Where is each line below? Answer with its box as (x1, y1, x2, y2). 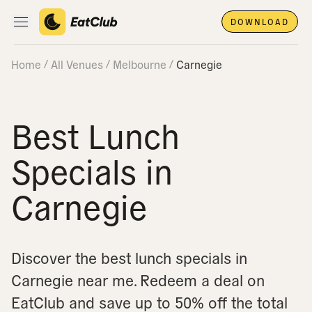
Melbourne (113, 57, 166, 71)
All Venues (51, 57, 103, 71)
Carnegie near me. (11, 270, 136, 289)
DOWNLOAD (231, 16, 289, 27)
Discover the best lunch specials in (11, 247, 247, 267)
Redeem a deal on (136, 270, 265, 289)
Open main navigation (13, 18, 136, 35)
